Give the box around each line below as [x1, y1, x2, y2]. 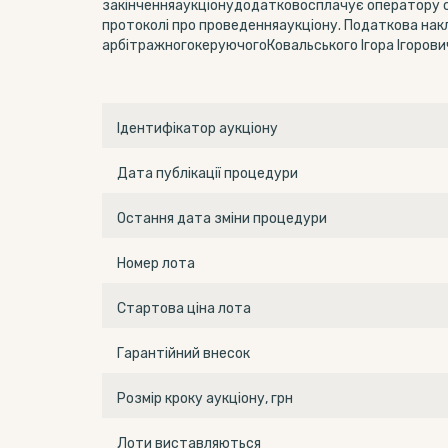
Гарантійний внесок [117, 344, 250, 362]
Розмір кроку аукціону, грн [117, 389, 293, 407]
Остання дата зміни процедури [117, 209, 327, 227]
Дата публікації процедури [117, 164, 298, 182]
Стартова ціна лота [117, 299, 251, 317]
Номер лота [117, 254, 195, 272]
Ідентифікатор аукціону [117, 119, 278, 137]
